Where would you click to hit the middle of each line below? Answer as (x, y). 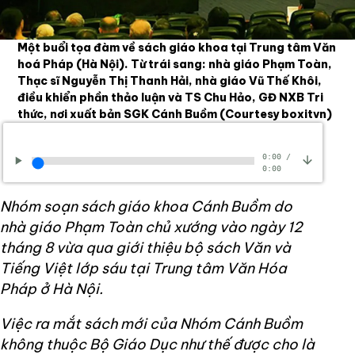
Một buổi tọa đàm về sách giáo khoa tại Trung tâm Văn (177, 48)
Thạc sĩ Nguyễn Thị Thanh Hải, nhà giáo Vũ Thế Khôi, (170, 81)
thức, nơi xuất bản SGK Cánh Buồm (119, 115)
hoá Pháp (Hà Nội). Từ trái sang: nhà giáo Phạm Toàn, (175, 65)
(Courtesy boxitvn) (276, 115)
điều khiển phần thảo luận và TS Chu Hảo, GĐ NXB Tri (171, 98)
